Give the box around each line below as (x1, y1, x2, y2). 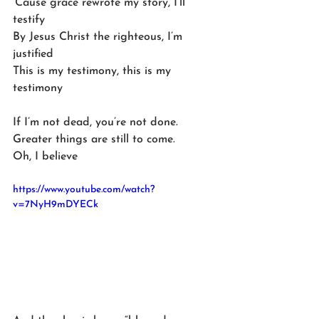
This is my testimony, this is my (13, 65, 174, 77)
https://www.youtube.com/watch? (13, 184, 155, 195)
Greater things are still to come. (13, 133, 179, 145)
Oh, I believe (13, 150, 78, 162)
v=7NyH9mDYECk (13, 199, 98, 210)
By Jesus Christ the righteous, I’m (13, 31, 186, 43)
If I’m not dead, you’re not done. (13, 116, 182, 128)
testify (13, 14, 45, 26)
